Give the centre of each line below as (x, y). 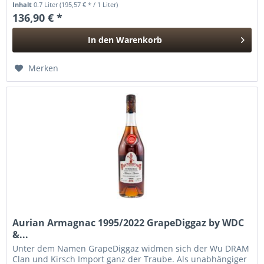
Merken (44, 68)
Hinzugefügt (125, 62)
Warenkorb (139, 39)
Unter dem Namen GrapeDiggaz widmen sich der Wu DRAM (131, 249)
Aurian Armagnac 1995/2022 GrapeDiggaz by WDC (128, 223)
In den (101, 39)
